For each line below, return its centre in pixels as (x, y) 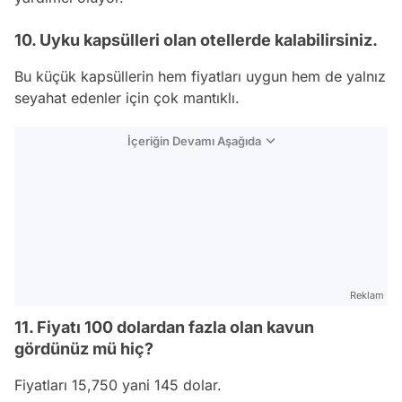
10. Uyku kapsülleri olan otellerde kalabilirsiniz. (196, 40)
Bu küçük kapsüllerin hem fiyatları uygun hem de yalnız (200, 76)
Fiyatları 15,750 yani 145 (99, 385)
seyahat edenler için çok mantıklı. (127, 98)
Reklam (367, 295)
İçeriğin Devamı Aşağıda (194, 141)
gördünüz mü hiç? (84, 349)
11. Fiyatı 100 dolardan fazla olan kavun (164, 327)
